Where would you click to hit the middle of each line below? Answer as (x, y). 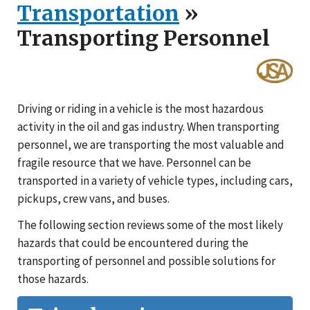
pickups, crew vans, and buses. (93, 198)
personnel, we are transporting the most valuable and (151, 144)
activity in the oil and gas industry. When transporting (148, 126)
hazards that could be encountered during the (133, 243)
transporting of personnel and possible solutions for (146, 261)
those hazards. (53, 279)
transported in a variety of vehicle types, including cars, (155, 180)
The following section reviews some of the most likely (150, 225)
